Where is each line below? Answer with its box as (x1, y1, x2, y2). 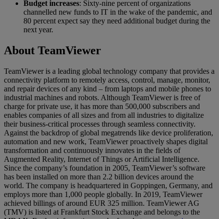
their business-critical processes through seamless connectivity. (4, 119, 196, 128)
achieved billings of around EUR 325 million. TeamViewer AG (4, 198, 199, 207)
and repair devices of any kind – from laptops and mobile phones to (4, 84, 211, 93)
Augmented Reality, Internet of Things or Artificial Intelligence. (4, 154, 199, 163)
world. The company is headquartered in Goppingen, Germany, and (4, 181, 213, 190)
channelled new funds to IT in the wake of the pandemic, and (23, 7, 212, 16)
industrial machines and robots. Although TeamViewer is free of (4, 93, 200, 102)
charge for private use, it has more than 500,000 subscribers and (4, 102, 200, 110)
